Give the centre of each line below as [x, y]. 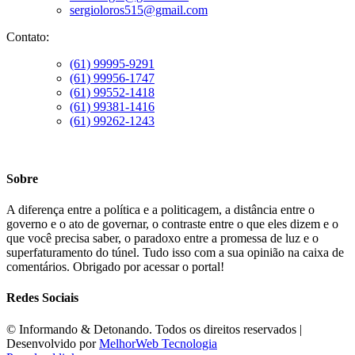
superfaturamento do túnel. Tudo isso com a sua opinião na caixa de [175, 253]
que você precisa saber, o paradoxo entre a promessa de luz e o [162, 239]
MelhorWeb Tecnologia [158, 343]
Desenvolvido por [53, 343]
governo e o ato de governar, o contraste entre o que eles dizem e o [172, 224]
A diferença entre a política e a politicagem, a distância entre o [160, 210]
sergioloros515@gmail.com [139, 10]
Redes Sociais [42, 298]
